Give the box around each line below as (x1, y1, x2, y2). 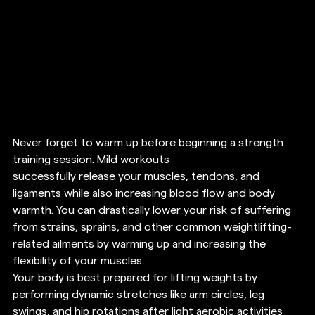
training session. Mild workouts (13, 154, 172, 166)
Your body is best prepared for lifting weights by (13, 272, 260, 284)
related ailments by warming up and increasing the (13, 238, 269, 250)
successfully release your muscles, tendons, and (13, 171, 262, 183)
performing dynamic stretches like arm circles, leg (13, 289, 267, 301)
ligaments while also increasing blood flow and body (13, 188, 278, 200)
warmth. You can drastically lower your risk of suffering (13, 205, 294, 217)
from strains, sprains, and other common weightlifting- (13, 221, 292, 233)
